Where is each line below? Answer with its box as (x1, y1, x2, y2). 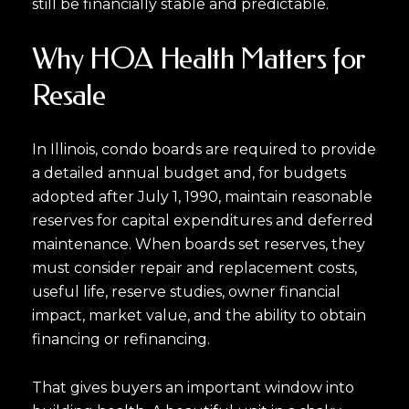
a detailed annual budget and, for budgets (32, 164, 346, 183)
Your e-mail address (234, 370, 381, 388)
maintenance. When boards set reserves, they (32, 236, 365, 254)
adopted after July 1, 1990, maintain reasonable (32, 188, 372, 206)
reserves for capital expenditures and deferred (32, 212, 373, 230)
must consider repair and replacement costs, (32, 259, 357, 278)
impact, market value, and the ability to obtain (32, 307, 366, 325)
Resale (32, 78, 106, 112)
